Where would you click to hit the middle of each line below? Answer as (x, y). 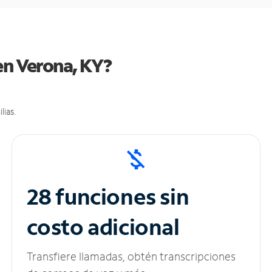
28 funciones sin (108, 197)
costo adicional (103, 227)
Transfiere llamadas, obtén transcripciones (131, 257)
